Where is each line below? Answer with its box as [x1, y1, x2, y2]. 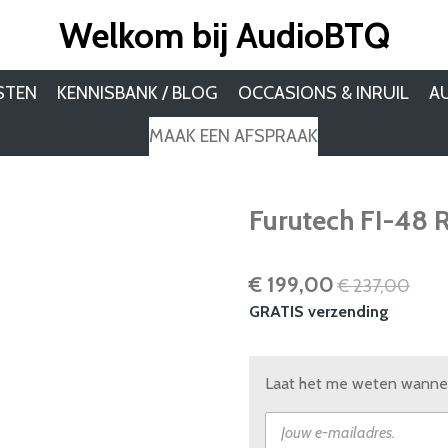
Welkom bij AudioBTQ [58, 13, 390, 57]
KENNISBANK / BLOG [57, 82, 219, 104]
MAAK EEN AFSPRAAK [148, 125, 318, 147]
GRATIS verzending [249, 301, 389, 321]
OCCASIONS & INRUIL [238, 82, 410, 104]
